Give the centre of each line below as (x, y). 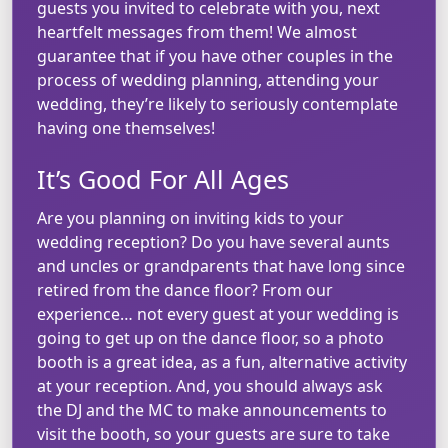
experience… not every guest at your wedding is (218, 313)
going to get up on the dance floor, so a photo (210, 337)
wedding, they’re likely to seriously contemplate (217, 103)
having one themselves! (126, 127)
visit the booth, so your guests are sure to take (213, 433)
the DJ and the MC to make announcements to (212, 409)
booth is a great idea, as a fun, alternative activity (222, 361)
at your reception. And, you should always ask (210, 385)
